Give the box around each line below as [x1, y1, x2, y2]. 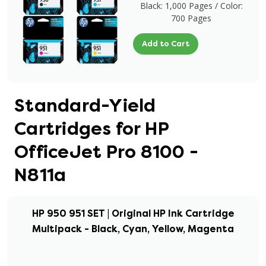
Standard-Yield [14, 94, 156, 117]
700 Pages [171, 12, 211, 24]
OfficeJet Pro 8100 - [14, 141, 198, 163]
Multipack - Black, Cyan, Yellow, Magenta [32, 223, 234, 235]
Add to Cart [142, 39, 189, 49]
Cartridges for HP [14, 118, 169, 140]
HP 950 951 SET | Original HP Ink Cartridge [31, 207, 235, 220]
